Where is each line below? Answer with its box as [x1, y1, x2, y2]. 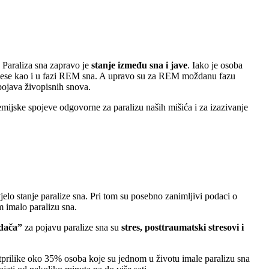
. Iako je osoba [187, 59, 243, 70]
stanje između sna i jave [91, 59, 187, 70]
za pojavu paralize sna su [22, 222, 121, 233]
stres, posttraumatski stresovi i [121, 222, 244, 233]
